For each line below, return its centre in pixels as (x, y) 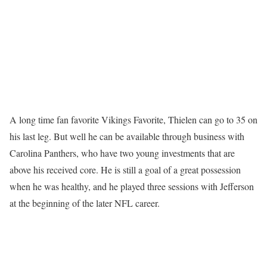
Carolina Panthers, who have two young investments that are (122, 153)
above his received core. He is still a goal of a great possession (125, 170)
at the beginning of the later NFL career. (85, 203)
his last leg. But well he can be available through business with (127, 136)
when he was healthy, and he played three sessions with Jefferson (132, 187)
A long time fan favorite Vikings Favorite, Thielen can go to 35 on (133, 120)
